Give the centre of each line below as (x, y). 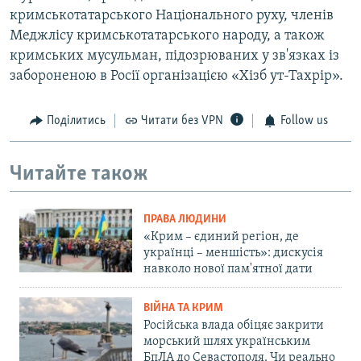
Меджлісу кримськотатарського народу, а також (167, 36)
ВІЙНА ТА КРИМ (183, 309)
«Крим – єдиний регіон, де (221, 237)
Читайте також (79, 174)
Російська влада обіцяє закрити (234, 326)
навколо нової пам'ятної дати (228, 270)
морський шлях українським (227, 342)
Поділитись (76, 121)
